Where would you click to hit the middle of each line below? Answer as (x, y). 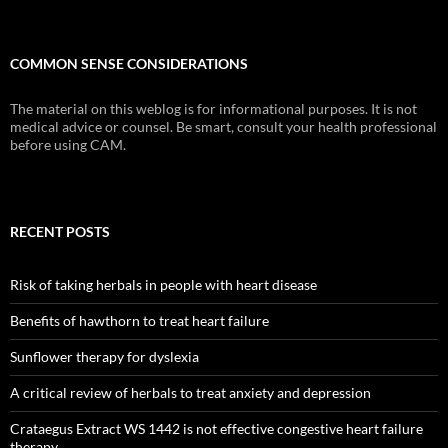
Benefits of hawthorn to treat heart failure (139, 321)
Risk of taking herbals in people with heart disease (163, 285)
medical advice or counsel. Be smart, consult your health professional (223, 127)
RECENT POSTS (60, 232)
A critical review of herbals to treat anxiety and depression (190, 393)
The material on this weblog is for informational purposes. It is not (213, 109)
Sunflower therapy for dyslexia (104, 357)
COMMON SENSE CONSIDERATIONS (129, 64)
